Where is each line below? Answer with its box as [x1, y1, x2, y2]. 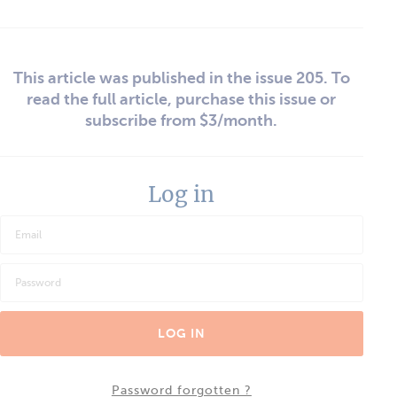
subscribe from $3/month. [85, 111, 278, 129]
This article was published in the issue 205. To [12, 68, 350, 87]
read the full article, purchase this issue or [27, 90, 337, 108]
